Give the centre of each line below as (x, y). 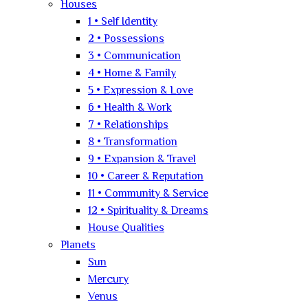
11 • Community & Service (148, 194)
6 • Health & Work (130, 108)
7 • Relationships (128, 125)
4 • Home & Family (132, 74)
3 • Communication (134, 56)
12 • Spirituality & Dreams (148, 211)
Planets (78, 245)
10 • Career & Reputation (146, 177)
